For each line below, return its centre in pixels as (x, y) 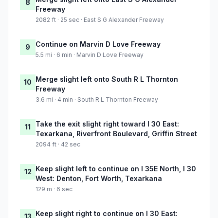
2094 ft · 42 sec (58, 145)
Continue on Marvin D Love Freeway (98, 44)
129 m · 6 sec (54, 189)
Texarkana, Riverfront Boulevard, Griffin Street (116, 134)
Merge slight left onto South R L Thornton (107, 79)
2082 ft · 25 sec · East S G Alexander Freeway (100, 20)
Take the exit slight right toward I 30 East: (107, 124)
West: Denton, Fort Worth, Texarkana (99, 179)
